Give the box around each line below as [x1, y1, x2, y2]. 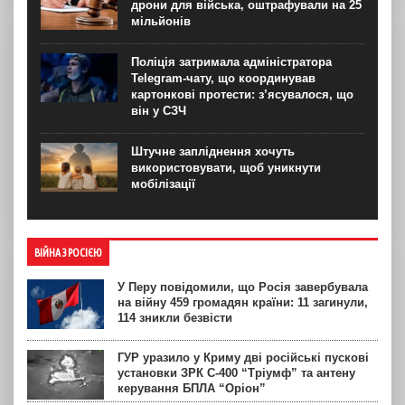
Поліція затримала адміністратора [131, 54, 332, 69]
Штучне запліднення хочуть [131, 144, 295, 158]
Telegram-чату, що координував [131, 71, 316, 85]
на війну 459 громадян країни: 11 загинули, [118, 295, 368, 309]
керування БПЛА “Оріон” [118, 381, 266, 395]
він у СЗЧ [131, 103, 186, 118]
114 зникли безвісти [118, 310, 232, 325]
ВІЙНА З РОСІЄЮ [34, 246, 102, 259]
